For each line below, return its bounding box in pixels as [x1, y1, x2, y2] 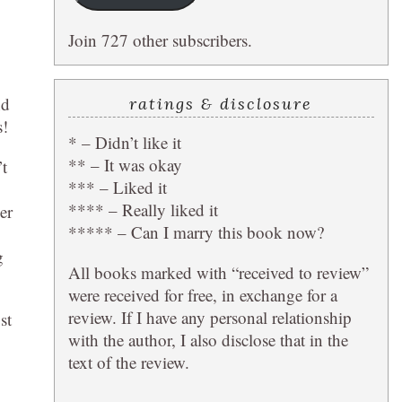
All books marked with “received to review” [67, 260, 369, 284]
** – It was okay [67, 153, 182, 176]
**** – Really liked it [67, 197, 218, 221]
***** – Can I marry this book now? [67, 220, 324, 243]
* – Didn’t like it [67, 130, 181, 153]
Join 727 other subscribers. [67, 28, 252, 51]
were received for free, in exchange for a [67, 283, 337, 306]
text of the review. [67, 350, 189, 373]
